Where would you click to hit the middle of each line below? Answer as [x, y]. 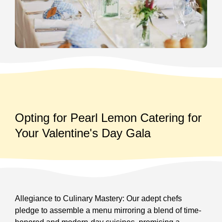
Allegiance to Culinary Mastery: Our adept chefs [98, 198]
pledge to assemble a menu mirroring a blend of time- [108, 210]
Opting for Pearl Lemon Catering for [108, 117]
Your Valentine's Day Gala [83, 133]
